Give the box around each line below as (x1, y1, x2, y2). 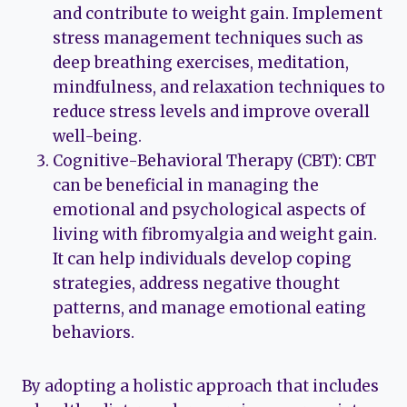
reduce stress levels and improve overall (53, 102, 370, 123)
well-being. (53, 126, 142, 147)
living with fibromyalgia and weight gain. (53, 224, 377, 245)
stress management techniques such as (53, 28, 363, 49)
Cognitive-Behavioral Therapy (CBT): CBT (53, 151, 376, 172)
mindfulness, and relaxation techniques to (53, 77, 385, 98)
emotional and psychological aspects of (53, 200, 366, 221)
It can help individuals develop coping (53, 249, 352, 270)
